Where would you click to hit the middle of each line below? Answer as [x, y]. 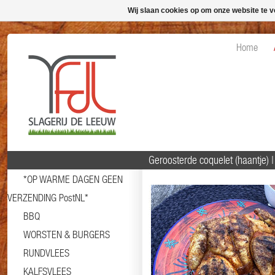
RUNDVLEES [46, 253]
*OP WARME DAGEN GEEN [73, 179]
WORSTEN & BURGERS [67, 234]
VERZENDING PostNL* [48, 198]
